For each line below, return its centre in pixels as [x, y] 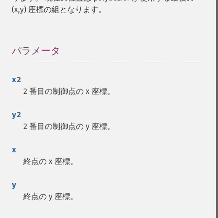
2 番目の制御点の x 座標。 [69, 91]
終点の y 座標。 [51, 196]
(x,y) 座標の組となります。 [59, 9]
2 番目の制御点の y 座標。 [69, 126]
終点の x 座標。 [51, 161]
